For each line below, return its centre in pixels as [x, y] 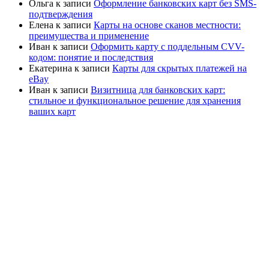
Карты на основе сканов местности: [167, 25]
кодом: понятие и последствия [91, 57]
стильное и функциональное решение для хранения [135, 100]
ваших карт [52, 111]
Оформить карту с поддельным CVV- [168, 46]
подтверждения [61, 14]
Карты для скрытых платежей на [180, 68]
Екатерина [50, 68]
